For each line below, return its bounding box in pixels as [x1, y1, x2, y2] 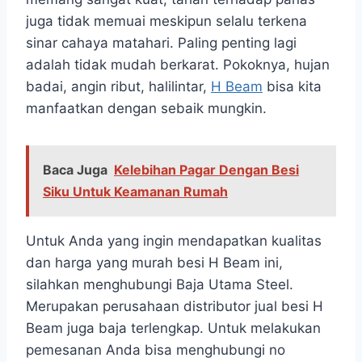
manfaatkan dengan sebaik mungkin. [26, 100, 267, 117]
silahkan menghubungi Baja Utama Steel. [26, 276, 293, 293]
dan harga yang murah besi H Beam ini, [26, 255, 283, 271]
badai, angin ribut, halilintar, [26, 78, 211, 95]
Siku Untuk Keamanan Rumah [43, 183, 228, 200]
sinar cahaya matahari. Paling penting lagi [26, 35, 297, 52]
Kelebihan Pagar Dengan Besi [114, 162, 299, 179]
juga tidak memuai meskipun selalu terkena [26, 13, 307, 30]
